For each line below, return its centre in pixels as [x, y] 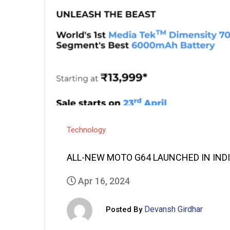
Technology [86, 130]
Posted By [124, 210]
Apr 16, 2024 [103, 181]
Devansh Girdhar [174, 209]
